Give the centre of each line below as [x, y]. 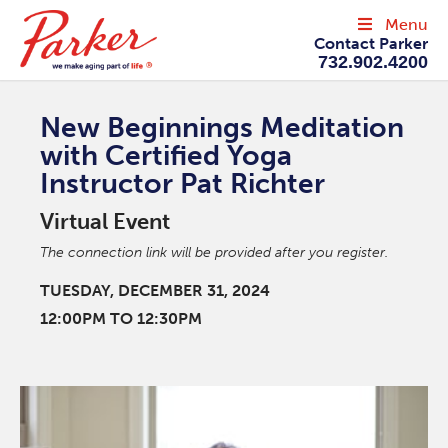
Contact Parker [371, 43]
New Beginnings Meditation [222, 127]
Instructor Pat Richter [182, 183]
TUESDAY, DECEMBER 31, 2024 [155, 290]
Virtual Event [105, 221]
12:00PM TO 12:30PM [121, 318]
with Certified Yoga [166, 155]
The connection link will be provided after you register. [214, 252]
